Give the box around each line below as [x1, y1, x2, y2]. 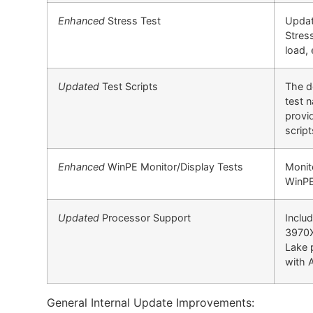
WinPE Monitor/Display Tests [105, 161, 244, 173]
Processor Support [102, 212, 191, 224]
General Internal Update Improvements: [47, 296, 255, 310]
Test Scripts [99, 80, 159, 93]
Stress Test [105, 15, 161, 27]
